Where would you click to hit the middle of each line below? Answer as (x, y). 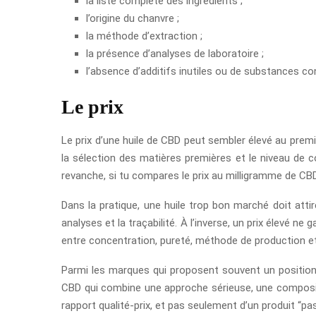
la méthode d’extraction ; (144, 36)
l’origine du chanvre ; (133, 18)
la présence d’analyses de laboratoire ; (175, 53)
